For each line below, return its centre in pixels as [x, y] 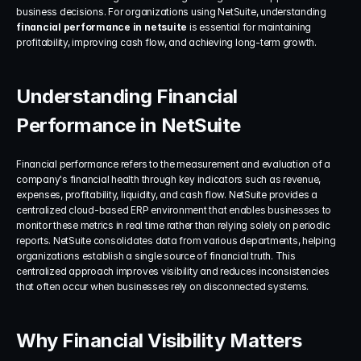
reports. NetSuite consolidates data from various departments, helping [176, 241]
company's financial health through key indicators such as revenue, [169, 179]
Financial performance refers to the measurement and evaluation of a [173, 164]
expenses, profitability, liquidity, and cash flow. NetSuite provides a [167, 195]
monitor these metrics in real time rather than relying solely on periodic [173, 225]
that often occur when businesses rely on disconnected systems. [163, 286]
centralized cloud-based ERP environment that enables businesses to [174, 210]
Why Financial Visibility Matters [159, 340]
